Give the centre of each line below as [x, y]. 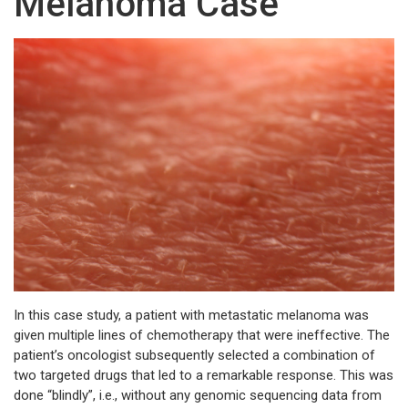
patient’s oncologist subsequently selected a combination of [194, 356]
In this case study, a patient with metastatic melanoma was [191, 316]
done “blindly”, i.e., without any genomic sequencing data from [198, 396]
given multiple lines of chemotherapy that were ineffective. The [202, 336]
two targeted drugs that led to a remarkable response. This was [204, 376]
